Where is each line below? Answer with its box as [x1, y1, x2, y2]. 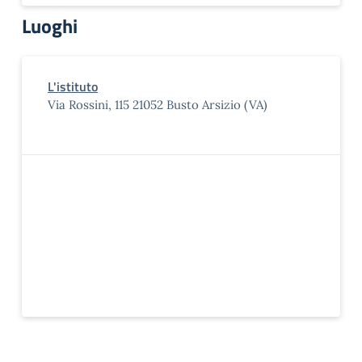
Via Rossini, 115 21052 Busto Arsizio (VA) [48, 97, 267, 112]
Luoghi [22, 11, 78, 40]
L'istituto [48, 77, 98, 96]
